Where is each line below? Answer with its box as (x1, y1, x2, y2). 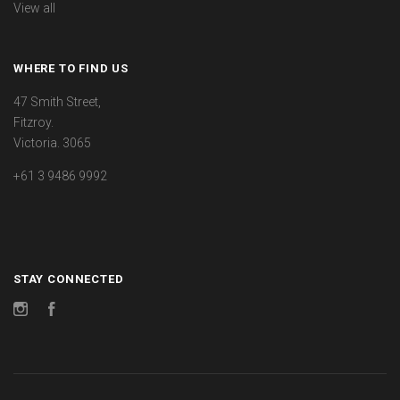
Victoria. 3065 (13, 135, 91, 150)
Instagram (28, 304, 86, 319)
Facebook (55, 304, 112, 319)
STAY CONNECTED (13, 271, 124, 286)
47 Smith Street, (13, 94, 101, 109)
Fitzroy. (13, 114, 54, 129)
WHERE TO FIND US (13, 62, 129, 76)
